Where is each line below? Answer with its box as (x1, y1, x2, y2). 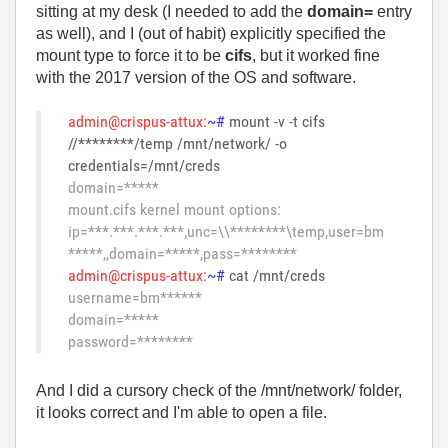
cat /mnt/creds (225, 265, 325, 285)
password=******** (68, 331, 193, 351)
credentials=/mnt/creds (68, 155, 220, 175)
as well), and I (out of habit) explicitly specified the (36, 24, 386, 42)
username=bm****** (68, 287, 202, 307)
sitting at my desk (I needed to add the (36, 2, 307, 20)
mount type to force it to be (36, 46, 225, 64)
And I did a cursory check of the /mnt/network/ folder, (36, 381, 402, 399)
